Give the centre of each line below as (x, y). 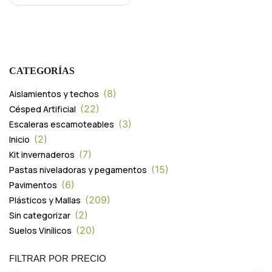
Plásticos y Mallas (45, 200)
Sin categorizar (40, 215)
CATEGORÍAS (42, 70)
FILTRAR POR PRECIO (58, 258)
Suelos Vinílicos (40, 230)
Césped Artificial (42, 109)
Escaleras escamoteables (62, 124)
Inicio (19, 139)
